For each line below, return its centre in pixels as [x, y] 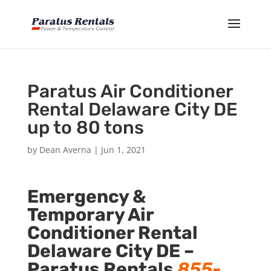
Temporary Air [90, 215]
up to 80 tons [85, 128]
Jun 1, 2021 [123, 150]
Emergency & [86, 197]
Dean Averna [65, 150]
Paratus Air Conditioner [130, 91]
